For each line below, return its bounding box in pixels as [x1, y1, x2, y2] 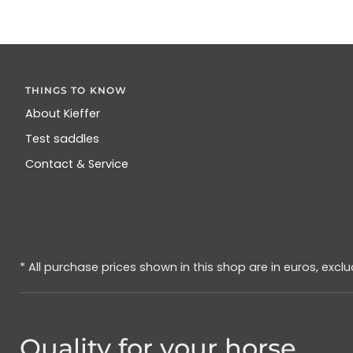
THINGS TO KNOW [24, 84, 128, 96]
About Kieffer [24, 106, 100, 121]
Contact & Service [24, 156, 128, 172]
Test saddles [24, 131, 99, 147]
